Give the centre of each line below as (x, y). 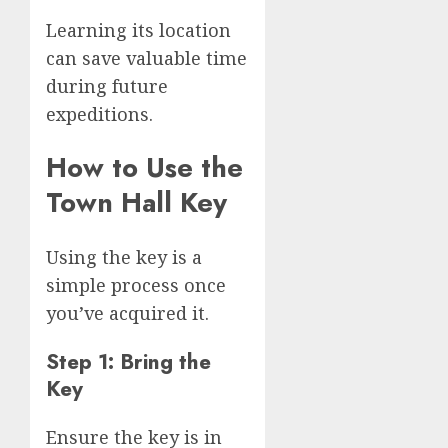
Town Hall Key (136, 203)
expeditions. (99, 113)
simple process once (136, 284)
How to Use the (144, 168)
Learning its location (138, 29)
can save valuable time (146, 57)
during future (107, 85)
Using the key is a (124, 256)
